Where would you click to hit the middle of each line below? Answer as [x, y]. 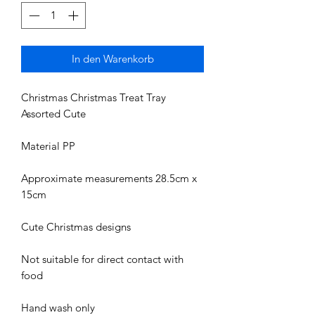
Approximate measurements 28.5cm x [109, 179]
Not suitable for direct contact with [102, 259]
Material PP [48, 146]
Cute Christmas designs [76, 227]
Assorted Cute [53, 114]
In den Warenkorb [112, 59]
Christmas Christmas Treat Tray [94, 98]
